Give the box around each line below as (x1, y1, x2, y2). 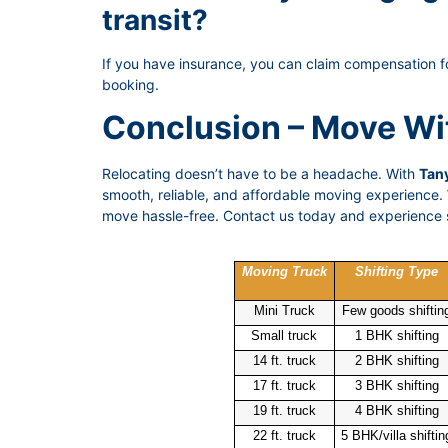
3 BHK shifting (354, 377, 439, 393)
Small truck (251, 327, 317, 343)
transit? (102, 2, 208, 37)
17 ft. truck (252, 377, 316, 393)
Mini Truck (253, 302, 315, 318)
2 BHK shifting (354, 352, 439, 368)
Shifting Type (355, 263, 438, 279)
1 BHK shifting (354, 327, 439, 343)
